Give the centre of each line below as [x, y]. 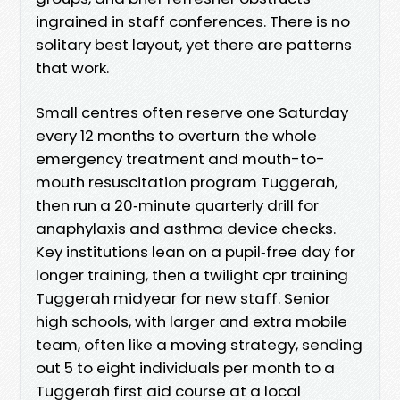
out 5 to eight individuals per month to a [185, 367]
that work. [72, 67]
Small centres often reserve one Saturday [192, 112]
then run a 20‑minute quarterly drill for [177, 205]
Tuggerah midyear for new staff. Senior [183, 298]
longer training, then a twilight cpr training [192, 275]
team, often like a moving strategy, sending [199, 344]
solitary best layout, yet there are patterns [194, 44]
